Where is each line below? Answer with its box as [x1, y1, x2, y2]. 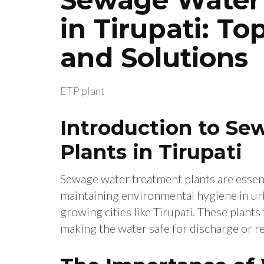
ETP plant [60, 84, 105, 98]
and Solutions [60, 41, 248, 74]
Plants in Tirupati [60, 140, 242, 165]
